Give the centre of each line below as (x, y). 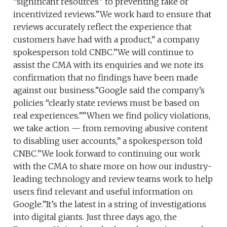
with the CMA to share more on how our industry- (113, 166)
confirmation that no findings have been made (106, 77)
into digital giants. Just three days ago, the (95, 217)
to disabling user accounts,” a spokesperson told (108, 141)
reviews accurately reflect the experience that (103, 27)
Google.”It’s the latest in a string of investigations (110, 204)
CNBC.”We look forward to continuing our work (107, 153)
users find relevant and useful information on (103, 191)
